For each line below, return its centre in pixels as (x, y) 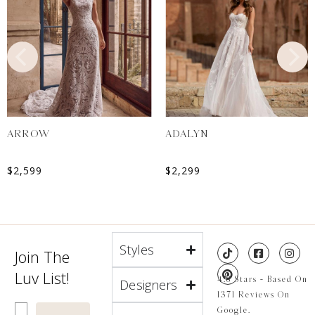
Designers (149, 285)
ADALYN (187, 134)
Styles (137, 250)
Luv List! (42, 278)
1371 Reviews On (253, 295)
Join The (42, 257)
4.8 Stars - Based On (262, 279)
